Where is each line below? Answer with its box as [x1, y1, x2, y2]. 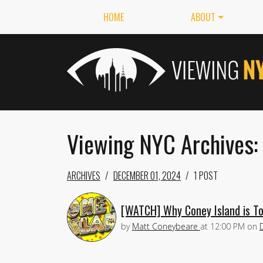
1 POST [194, 168, 218, 183]
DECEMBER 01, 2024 [113, 168, 181, 183]
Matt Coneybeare [132, 220, 198, 232]
